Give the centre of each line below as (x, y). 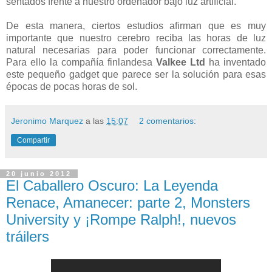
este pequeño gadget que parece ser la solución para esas (136, 74)
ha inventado (236, 62)
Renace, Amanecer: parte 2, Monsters (128, 202)
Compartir (33, 140)
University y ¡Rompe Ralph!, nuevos (121, 219)
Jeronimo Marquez (47, 121)
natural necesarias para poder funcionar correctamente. (136, 50)
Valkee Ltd (181, 62)
